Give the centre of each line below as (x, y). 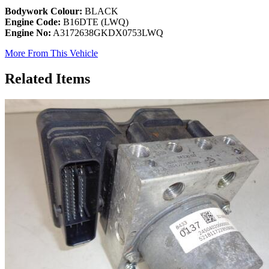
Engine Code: (33, 22)
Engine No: (28, 33)
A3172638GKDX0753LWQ (107, 33)
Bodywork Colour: (44, 11)
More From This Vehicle (51, 53)
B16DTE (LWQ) (95, 22)
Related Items (47, 79)
